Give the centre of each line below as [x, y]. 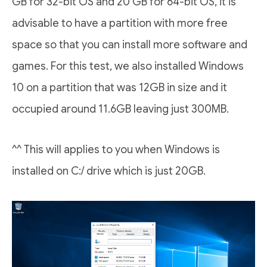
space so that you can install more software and [130, 45]
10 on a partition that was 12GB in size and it [119, 88]
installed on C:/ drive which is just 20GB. [109, 171]
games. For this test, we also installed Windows [128, 66]
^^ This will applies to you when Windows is [116, 150]
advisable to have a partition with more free [120, 24]
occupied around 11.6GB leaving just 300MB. [120, 109]
